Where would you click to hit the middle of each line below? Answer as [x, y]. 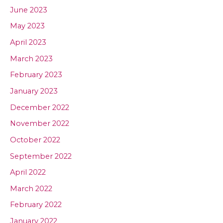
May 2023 [27, 26]
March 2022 [31, 188]
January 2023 [34, 91]
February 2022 [36, 205]
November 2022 [40, 124]
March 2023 [31, 58]
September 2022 [41, 156]
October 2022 [35, 140]
